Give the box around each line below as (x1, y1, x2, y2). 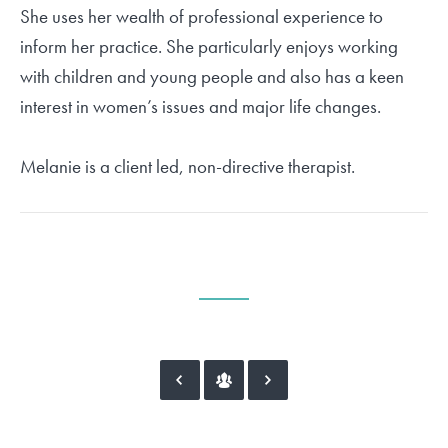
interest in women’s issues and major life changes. (20, 94, 381, 119)
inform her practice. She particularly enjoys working (20, 34, 398, 59)
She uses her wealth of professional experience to (20, 4, 383, 29)
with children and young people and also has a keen (20, 64, 404, 89)
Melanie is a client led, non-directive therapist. (20, 154, 355, 179)
